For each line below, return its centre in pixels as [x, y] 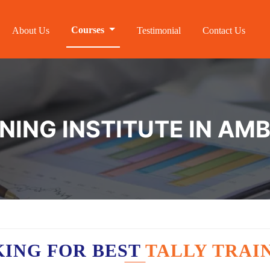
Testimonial [159, 30]
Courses [89, 30]
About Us [31, 30]
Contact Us [224, 30]
